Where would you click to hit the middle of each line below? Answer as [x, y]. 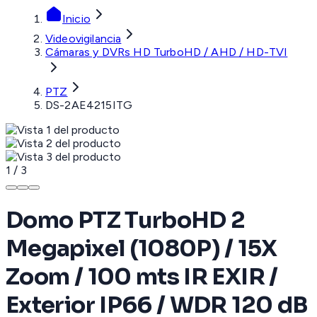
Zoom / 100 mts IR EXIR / [142, 276]
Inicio [76, 19]
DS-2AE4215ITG [89, 105]
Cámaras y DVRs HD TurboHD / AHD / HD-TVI [167, 52]
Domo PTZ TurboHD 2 [126, 220]
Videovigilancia [83, 39]
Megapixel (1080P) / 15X [142, 248]
